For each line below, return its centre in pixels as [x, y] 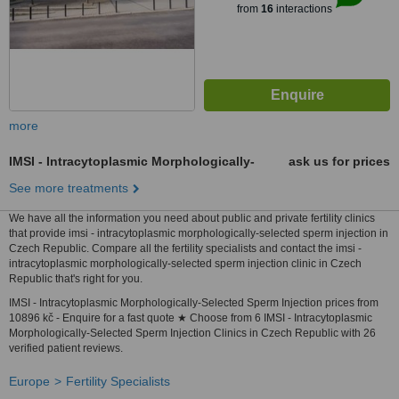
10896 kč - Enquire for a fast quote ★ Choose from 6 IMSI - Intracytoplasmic [191, 318]
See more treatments [69, 188]
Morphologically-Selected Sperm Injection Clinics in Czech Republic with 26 [192, 333]
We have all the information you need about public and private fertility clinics [192, 218]
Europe [29, 381]
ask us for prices [339, 161]
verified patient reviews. [66, 348]
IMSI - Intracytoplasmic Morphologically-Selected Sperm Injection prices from [194, 303]
